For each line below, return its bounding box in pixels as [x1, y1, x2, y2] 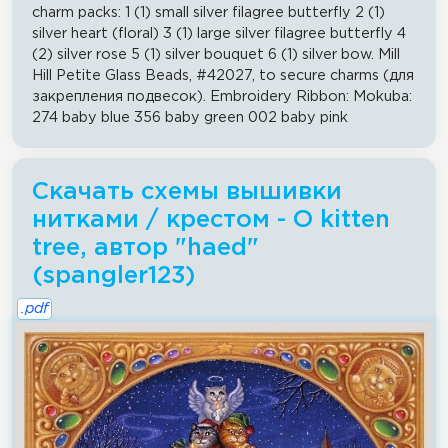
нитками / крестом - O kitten [32, 208, 390, 231]
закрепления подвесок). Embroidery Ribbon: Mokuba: [32, 89, 412, 103]
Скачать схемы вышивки [32, 180, 342, 203]
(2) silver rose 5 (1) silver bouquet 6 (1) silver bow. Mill [32, 47, 400, 61]
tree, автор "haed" [32, 236, 259, 259]
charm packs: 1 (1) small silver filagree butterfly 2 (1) [32, 5, 385, 19]
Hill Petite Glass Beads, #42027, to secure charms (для [32, 68, 414, 82]
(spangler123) [32, 264, 195, 287]
